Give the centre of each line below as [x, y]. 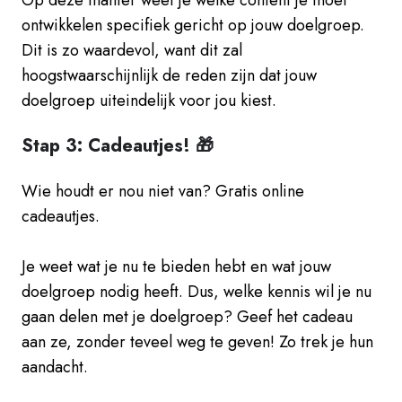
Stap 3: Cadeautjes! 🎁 [118, 145]
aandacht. [55, 367]
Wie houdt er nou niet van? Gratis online [163, 191]
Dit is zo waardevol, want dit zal [132, 50]
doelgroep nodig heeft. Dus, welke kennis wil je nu [197, 291]
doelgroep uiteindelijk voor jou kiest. [149, 100]
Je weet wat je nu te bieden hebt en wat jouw [176, 266]
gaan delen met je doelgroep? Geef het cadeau [187, 316]
